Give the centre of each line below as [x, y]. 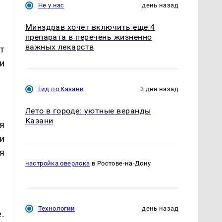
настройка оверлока [57, 163]
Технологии [56, 209]
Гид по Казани [61, 89]
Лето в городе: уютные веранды [88, 111]
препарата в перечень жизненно [88, 37]
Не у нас [51, 5]
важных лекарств [59, 47]
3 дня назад [159, 89]
